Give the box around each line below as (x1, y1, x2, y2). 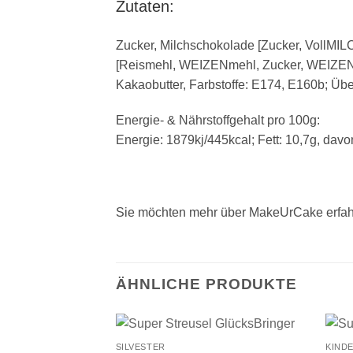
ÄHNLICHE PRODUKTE (116, 275, 298, 292)
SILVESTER (115, 341, 165, 351)
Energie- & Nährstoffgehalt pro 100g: (116, 113, 320, 128)
